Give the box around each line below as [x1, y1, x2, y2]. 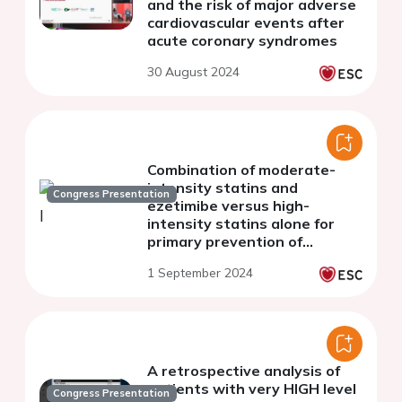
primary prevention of [147, 232, 302, 251]
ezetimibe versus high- [147, 197, 310, 215]
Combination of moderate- [147, 161, 336, 179]
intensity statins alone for [147, 214, 335, 233]
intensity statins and [147, 179, 298, 197]
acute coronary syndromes [147, 31, 337, 50]
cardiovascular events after [147, 13, 345, 32]
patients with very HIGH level [147, 380, 356, 398]
